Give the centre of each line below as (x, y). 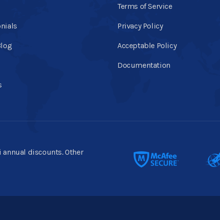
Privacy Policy (140, 26)
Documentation (144, 65)
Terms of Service (145, 6)
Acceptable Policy (147, 45)
